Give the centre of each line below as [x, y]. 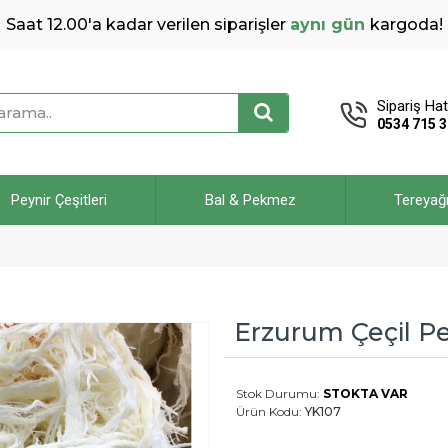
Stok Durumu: [278, 393]
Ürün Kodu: [269, 411]
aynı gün [327, 24]
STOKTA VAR [365, 393]
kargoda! [406, 24]
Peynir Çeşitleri [58, 200]
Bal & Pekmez [250, 200]
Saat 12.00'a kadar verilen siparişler [147, 24]
